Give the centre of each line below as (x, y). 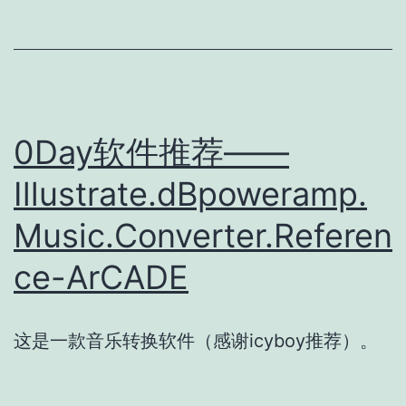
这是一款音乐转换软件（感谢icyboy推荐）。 (196, 340)
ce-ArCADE (101, 277)
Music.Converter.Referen (203, 235)
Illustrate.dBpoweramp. (190, 193)
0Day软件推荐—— (151, 152)
